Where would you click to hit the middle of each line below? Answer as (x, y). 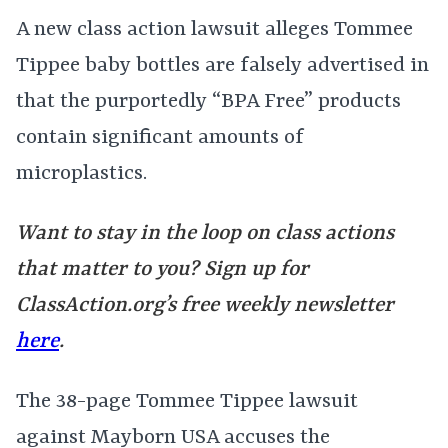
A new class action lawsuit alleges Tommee (214, 30)
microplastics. (81, 174)
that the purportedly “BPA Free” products (208, 102)
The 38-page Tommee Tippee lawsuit (187, 402)
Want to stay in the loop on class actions (205, 234)
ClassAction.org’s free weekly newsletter (205, 306)
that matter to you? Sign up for (162, 270)
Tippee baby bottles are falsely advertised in (222, 66)
